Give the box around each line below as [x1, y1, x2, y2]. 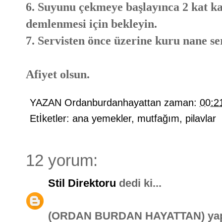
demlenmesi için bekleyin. [26, 16, 157, 30]
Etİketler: [30, 112, 72, 124]
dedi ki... [116, 176, 162, 189]
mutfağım [137, 112, 179, 124]
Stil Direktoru [48, 176, 116, 189]
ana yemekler [72, 112, 131, 124]
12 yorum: [26, 151, 98, 169]
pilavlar [185, 112, 216, 124]
